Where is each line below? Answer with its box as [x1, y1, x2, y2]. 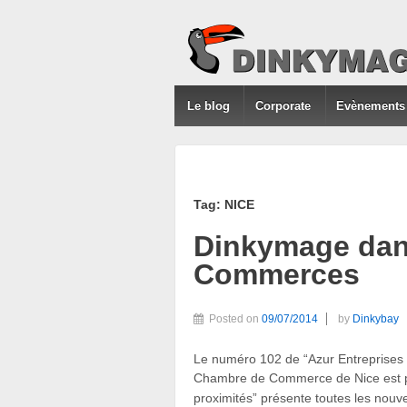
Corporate [255, 99, 312, 113]
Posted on [209, 313, 262, 326]
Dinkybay [352, 313, 399, 326]
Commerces [194, 257, 360, 291]
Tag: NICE [194, 196, 254, 212]
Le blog [186, 99, 230, 113]
